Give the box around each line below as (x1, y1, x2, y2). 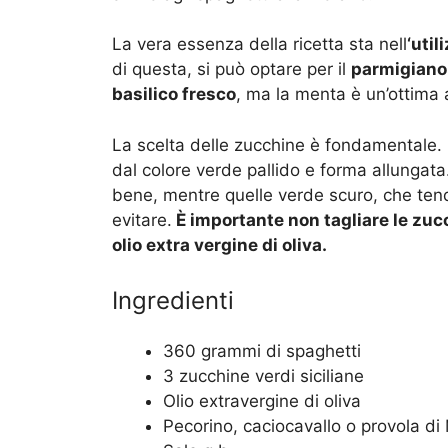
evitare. (112, 209, 172, 230)
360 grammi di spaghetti (163, 341, 361, 362)
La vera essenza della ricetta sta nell (112, 34, 407, 55)
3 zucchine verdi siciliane (163, 366, 364, 387)
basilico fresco (112, 84, 236, 105)
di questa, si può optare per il (112, 59, 351, 80)
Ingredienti (112, 286, 234, 316)
